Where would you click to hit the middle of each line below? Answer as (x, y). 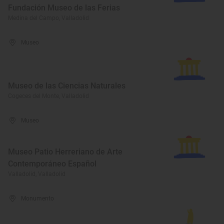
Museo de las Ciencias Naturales (67, 86)
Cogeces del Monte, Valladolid (48, 96)
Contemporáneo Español (52, 164)
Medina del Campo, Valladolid (48, 18)
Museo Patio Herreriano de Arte (65, 152)
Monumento (38, 198)
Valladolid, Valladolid (37, 174)
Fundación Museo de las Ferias (64, 8)
